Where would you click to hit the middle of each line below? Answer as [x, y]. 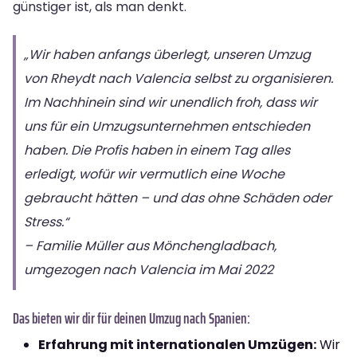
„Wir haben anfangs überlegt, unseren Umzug [167, 54]
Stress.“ [46, 222]
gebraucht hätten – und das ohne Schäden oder [178, 198]
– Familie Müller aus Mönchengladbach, [150, 245]
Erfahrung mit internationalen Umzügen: [177, 344]
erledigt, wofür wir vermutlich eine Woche [154, 174]
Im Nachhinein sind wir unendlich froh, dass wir [171, 102]
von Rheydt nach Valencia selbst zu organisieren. [178, 78]
